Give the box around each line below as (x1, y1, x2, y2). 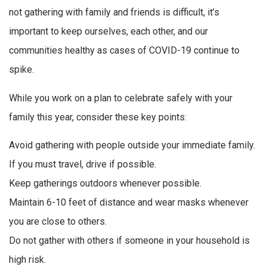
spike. (9, 63, 34, 75)
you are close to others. (9, 216, 107, 228)
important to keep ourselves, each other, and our (9, 25, 208, 37)
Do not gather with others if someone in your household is (9, 235, 250, 247)
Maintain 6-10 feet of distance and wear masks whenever (9, 197, 249, 209)
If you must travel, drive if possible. (9, 159, 156, 170)
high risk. (9, 254, 46, 266)
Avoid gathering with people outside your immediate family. (9, 139, 255, 151)
